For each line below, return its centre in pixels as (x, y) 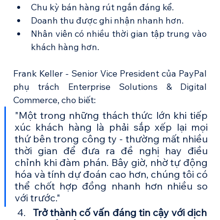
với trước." (37, 198)
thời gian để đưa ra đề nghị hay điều (111, 151)
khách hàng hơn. (65, 47)
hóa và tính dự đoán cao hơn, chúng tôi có (111, 174)
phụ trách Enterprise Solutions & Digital (110, 87)
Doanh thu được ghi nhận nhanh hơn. (107, 21)
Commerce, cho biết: (54, 100)
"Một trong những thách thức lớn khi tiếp (111, 115)
